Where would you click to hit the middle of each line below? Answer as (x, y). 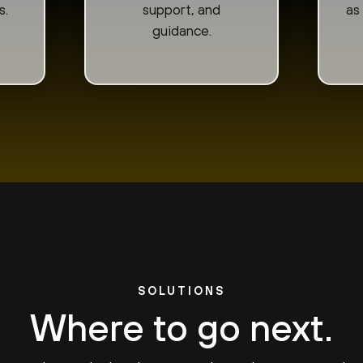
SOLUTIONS (181, 290)
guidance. (181, 30)
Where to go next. (181, 327)
